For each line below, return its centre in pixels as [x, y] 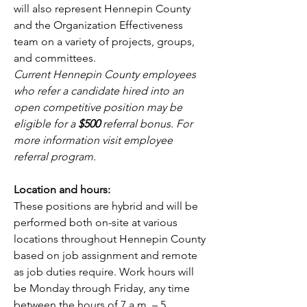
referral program [53, 157]
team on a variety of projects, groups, [104, 41]
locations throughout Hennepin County [110, 239]
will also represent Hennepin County [102, 9]
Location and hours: [62, 189]
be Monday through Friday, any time [102, 288]
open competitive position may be [98, 107]
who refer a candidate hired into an [99, 91]
